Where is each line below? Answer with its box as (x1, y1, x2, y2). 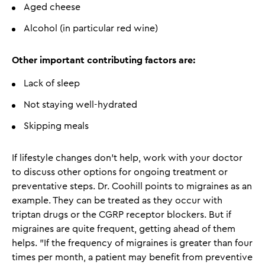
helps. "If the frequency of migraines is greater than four (12, 238, 253, 248)
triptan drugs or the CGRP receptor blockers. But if (12, 209, 231, 219)
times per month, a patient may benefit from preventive (12, 252, 253, 262)
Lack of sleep (24, 78, 80, 88)
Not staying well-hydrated (24, 99, 137, 109)
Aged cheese (24, 2, 83, 12)
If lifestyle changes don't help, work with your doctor (12, 153, 243, 163)
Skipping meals (24, 121, 89, 131)
